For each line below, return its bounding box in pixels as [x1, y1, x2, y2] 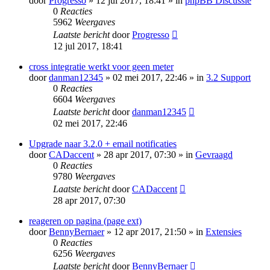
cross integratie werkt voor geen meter [29, 61, 174, 72]
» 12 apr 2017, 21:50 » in [104, 227, 206, 237]
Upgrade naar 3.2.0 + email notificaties [29, 139, 177, 149]
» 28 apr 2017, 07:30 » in [94, 149, 195, 160]
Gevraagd [195, 149, 233, 160]
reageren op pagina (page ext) [29, 216, 142, 227]
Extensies [206, 227, 242, 237]
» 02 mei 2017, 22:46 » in [103, 72, 206, 83]
